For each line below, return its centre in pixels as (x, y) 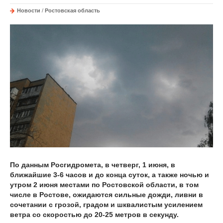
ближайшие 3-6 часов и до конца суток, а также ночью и (110, 174)
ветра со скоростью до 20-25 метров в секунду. (94, 214)
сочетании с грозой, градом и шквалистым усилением (106, 204)
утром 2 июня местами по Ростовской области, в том (104, 184)
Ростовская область (72, 10)
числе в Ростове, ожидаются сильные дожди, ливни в (107, 194)
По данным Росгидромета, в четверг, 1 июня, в (93, 165)
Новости (29, 10)
